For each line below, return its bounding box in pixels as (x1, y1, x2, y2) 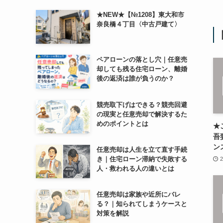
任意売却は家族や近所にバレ (96, 190, 181, 198)
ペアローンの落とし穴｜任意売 (96, 56, 187, 64)
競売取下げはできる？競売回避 (96, 101, 187, 109)
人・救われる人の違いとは (96, 164, 174, 172)
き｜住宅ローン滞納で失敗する (96, 155, 187, 163)
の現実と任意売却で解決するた (96, 110, 187, 118)
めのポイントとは (96, 119, 148, 127)
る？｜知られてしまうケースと (96, 200, 187, 208)
